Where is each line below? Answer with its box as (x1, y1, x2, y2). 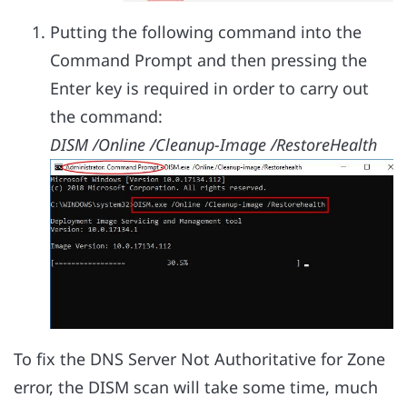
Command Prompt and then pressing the (50, 48, 367, 71)
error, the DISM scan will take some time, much (14, 376, 378, 399)
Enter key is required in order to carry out (50, 76, 369, 99)
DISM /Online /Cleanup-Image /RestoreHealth (50, 133, 377, 155)
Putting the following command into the (50, 20, 362, 43)
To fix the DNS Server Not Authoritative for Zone (14, 348, 385, 371)
